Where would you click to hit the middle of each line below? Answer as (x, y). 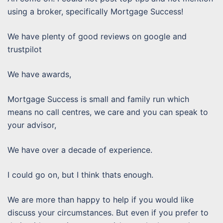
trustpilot (25, 49)
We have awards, (39, 74)
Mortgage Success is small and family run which (98, 99)
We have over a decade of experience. (80, 150)
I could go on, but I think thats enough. (80, 174)
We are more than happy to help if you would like (101, 199)
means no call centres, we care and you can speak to (108, 112)
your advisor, (32, 125)
